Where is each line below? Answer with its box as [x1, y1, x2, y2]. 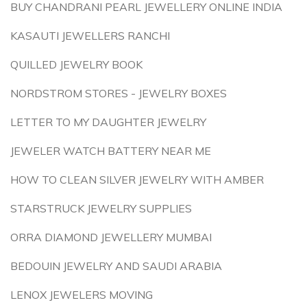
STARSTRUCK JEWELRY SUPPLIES [10, 201, 192, 215]
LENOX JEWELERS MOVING [10, 288, 153, 302]
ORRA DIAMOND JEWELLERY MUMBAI [10, 230, 212, 244]
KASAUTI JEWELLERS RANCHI [10, 29, 170, 42]
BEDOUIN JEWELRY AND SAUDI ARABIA [10, 259, 222, 273]
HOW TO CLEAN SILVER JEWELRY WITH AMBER [10, 173, 264, 186]
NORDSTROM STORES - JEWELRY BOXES [10, 86, 227, 100]
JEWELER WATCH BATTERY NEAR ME [10, 144, 211, 158]
